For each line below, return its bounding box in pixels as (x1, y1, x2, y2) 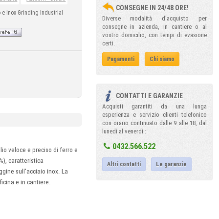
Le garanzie (155, 161, 187, 168)
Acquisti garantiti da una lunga (102, 103, 207, 110)
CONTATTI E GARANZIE (115, 92, 183, 100)
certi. (102, 40, 115, 47)
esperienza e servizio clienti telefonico (102, 111, 207, 118)
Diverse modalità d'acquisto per (102, 15, 207, 22)
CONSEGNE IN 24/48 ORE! (115, 4, 189, 12)
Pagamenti (107, 56, 134, 63)
